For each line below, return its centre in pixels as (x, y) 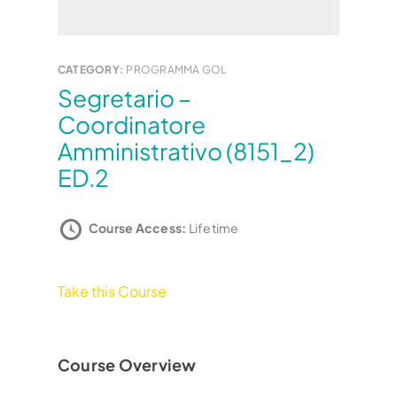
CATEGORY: (92, 70)
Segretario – (65, 98)
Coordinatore (132, 125)
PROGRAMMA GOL (176, 70)
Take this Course (112, 291)
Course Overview (127, 364)
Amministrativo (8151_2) (186, 152)
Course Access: (139, 227)
